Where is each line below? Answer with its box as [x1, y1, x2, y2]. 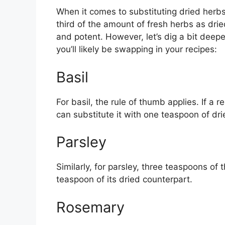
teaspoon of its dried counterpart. [56, 174, 192, 185]
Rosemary [56, 198, 125, 216]
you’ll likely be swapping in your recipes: [56, 44, 217, 55]
